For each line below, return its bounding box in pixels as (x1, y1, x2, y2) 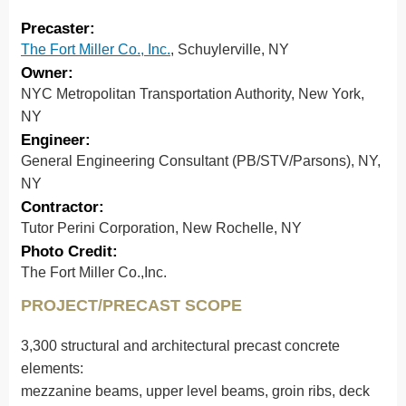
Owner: (21, 64, 73, 82)
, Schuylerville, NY (170, 42, 289, 57)
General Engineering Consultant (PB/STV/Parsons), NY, (21, 153, 381, 169)
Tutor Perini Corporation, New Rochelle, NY (21, 220, 302, 236)
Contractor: (21, 198, 104, 216)
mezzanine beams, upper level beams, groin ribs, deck (21, 383, 370, 399)
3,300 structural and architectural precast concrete (21, 338, 340, 353)
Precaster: (21, 20, 104, 37)
